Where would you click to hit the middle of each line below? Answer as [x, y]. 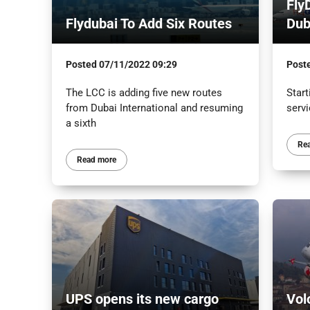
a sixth [81, 123]
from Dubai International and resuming [154, 108]
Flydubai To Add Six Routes [148, 23]
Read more [96, 159]
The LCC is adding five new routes [144, 92]
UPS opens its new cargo [142, 299]
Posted [82, 64]
